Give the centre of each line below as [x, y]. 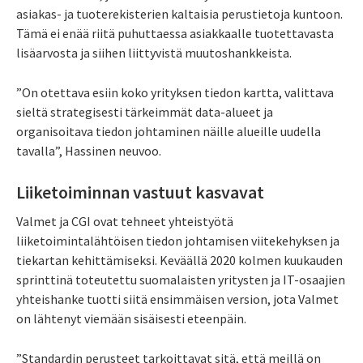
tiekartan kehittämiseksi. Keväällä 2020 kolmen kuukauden [179, 260]
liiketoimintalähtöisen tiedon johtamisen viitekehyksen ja [178, 240]
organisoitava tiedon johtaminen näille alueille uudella [169, 132]
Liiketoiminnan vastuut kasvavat [140, 192]
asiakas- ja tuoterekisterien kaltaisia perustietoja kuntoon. [179, 14]
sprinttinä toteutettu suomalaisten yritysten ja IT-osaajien [181, 279]
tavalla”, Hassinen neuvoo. [89, 151]
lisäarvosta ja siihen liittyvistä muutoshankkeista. [154, 53]
